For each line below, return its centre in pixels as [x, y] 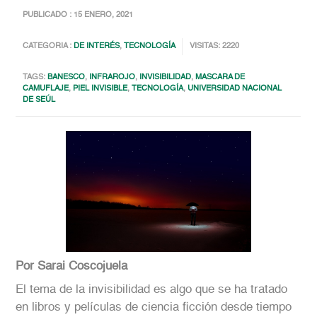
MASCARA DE [220, 78]
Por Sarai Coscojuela [72, 267]
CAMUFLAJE [46, 89]
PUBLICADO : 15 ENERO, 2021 [78, 16]
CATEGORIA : [48, 47]
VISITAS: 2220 [215, 47]
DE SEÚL [39, 100]
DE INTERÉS [97, 47]
